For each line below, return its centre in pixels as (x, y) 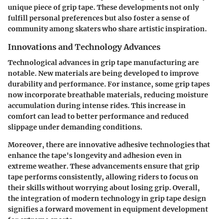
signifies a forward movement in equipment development (108, 209)
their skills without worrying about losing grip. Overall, (104, 188)
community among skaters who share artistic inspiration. (107, 29)
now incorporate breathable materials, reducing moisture (108, 95)
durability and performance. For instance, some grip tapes (109, 84)
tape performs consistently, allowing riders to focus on (103, 177)
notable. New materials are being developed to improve (103, 74)
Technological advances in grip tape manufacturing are (103, 63)
